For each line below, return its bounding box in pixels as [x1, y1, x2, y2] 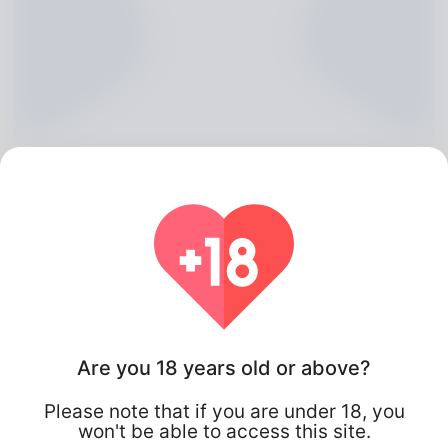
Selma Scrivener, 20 [33, 310, 316, 347]
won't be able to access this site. [77, 420, 371, 443]
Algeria [51, 356, 102, 374]
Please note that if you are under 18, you [43, 400, 405, 423]
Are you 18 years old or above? [77, 356, 371, 380]
